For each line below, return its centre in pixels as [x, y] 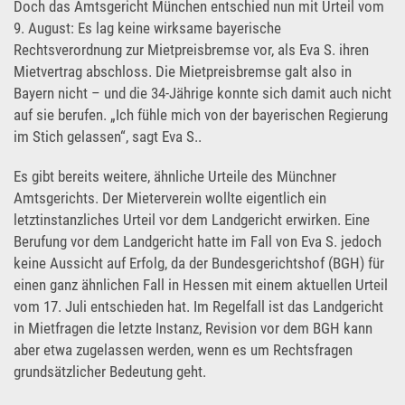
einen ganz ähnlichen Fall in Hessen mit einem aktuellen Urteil [201, 284]
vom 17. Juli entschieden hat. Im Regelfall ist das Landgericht [198, 306]
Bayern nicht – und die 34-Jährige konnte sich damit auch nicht [202, 93]
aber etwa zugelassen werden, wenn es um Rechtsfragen [183, 349]
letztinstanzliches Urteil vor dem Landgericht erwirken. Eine [192, 219]
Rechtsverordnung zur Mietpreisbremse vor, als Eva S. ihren [191, 49]
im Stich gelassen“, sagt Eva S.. [108, 136]
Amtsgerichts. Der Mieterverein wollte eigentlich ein [170, 198]
